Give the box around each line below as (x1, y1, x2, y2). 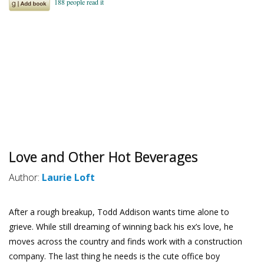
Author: (9, 171, 42, 184)
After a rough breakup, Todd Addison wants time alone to (9, 206, 229, 217)
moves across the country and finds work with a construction (9, 235, 242, 247)
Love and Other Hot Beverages (9, 147, 198, 167)
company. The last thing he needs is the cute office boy (9, 250, 220, 262)
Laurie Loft (42, 171, 95, 184)
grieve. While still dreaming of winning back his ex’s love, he (9, 220, 233, 232)
